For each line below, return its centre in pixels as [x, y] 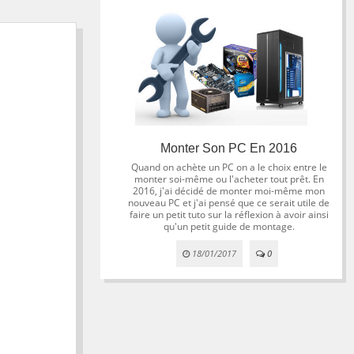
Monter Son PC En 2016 [229, 148]
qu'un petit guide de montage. [229, 226]
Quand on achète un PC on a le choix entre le [229, 167]
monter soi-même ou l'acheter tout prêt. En [229, 179]
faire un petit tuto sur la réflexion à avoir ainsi [229, 215]
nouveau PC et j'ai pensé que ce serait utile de [229, 203]
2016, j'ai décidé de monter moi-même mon [229, 191]
